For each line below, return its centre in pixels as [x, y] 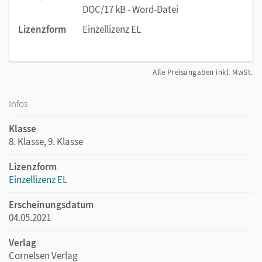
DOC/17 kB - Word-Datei [130, 9]
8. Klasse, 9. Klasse [46, 141]
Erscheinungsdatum [51, 204]
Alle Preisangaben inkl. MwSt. [203, 72]
